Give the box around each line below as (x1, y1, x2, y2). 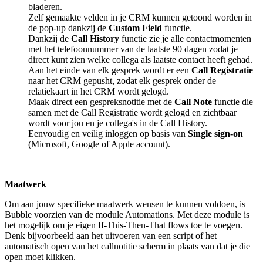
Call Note (174, 96, 212, 107)
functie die (212, 96, 253, 107)
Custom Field (109, 22, 162, 33)
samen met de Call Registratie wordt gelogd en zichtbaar (28, 107, 237, 117)
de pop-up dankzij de (28, 22, 109, 33)
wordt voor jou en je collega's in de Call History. (28, 117, 207, 128)
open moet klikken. (5, 251, 76, 262)
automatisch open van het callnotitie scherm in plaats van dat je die (5, 241, 250, 251)
